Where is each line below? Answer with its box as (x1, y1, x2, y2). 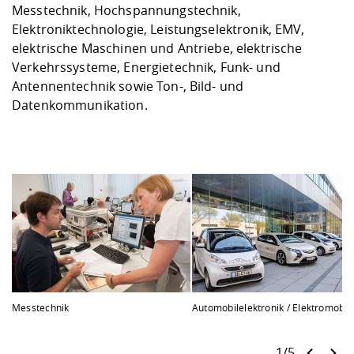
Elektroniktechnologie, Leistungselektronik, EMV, (12, 21, 304, 38)
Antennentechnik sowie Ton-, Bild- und (12, 77, 244, 95)
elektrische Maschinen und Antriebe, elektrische (12, 40, 303, 57)
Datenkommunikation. (12, 96, 151, 114)
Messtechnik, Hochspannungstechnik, (12, 2, 241, 19)
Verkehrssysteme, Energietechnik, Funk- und (12, 58, 281, 76)
